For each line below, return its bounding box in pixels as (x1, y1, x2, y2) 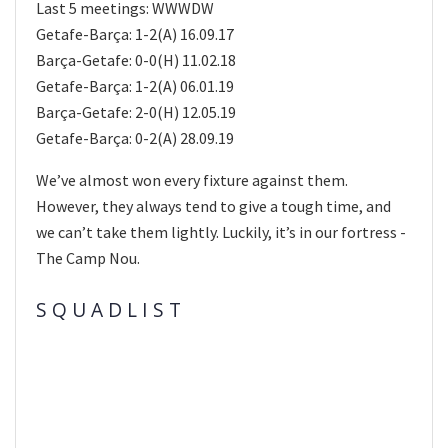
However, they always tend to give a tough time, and (36, 195, 391, 216)
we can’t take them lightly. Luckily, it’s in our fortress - (36, 221, 406, 242)
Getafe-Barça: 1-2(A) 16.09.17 (36, 23, 234, 44)
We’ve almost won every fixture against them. (36, 169, 348, 190)
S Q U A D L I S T (36, 296, 181, 324)
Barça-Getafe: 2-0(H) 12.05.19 (36, 101, 236, 122)
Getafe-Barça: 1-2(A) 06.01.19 (36, 75, 234, 96)
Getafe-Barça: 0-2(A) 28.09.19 (36, 127, 234, 148)
